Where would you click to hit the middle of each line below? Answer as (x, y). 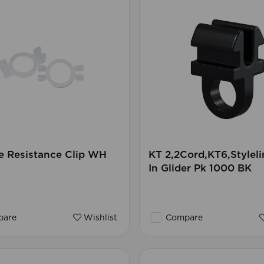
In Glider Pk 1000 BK (200, 169)
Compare (183, 218)
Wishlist (99, 218)
